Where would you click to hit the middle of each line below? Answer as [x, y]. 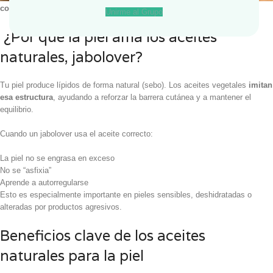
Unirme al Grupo [134, 12]
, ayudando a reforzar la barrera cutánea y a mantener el [152, 97]
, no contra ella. [67, 8]
